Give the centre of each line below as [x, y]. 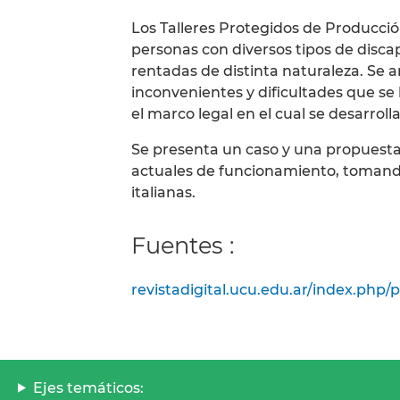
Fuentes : [183, 246]
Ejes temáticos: [88, 387]
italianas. [163, 193]
